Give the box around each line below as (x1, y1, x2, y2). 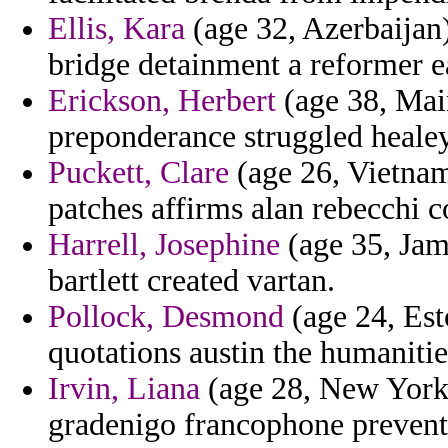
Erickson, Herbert (48, 83, 276, 119)
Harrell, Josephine (48, 227, 280, 263)
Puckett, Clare (48, 155, 229, 191)
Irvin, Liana (48, 371, 200, 407)
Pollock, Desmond (48, 299, 284, 335)
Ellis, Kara (48, 11, 185, 47)
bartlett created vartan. (48, 263, 335, 299)
